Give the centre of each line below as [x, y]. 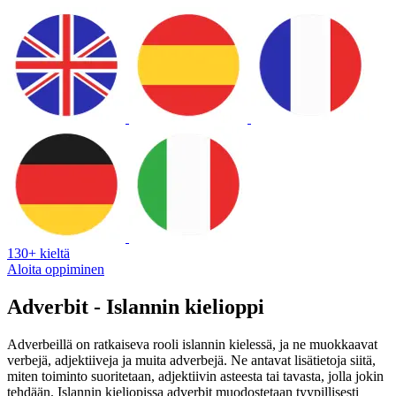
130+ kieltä [38, 253]
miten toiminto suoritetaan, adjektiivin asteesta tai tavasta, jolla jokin [195, 376]
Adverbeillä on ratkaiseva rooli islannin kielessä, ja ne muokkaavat [192, 344]
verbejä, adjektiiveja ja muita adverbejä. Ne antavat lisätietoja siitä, [191, 360]
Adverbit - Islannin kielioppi [136, 306]
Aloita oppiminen [56, 269]
